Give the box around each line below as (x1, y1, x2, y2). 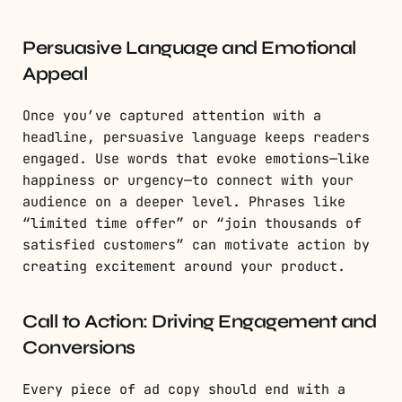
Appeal (22, 63, 87, 86)
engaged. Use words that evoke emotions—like (22, 150, 370, 169)
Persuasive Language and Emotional (22, 37, 356, 60)
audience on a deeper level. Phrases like (22, 193, 345, 212)
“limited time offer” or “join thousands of (22, 214, 362, 233)
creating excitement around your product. (22, 258, 345, 276)
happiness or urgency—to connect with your (22, 171, 354, 190)
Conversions (22, 336, 135, 360)
